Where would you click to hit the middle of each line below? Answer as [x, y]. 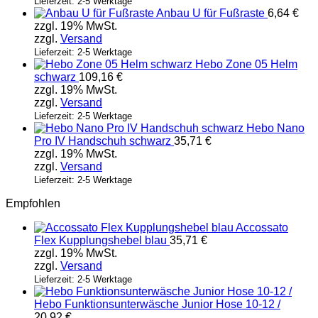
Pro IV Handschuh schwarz [103, 141]
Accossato [262, 228]
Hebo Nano [275, 128]
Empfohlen [33, 204]
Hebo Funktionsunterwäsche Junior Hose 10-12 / [157, 305]
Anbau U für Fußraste [210, 13]
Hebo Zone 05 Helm [246, 65]
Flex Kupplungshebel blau [100, 241]
